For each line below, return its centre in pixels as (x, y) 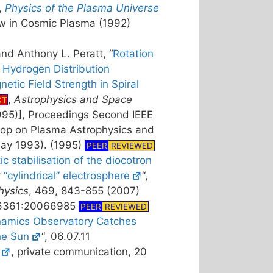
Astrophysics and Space (73, 99)
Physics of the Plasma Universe (82, 8)
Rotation (133, 54)
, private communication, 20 (79, 252)
